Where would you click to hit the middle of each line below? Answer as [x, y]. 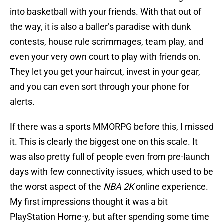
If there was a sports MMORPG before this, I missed [112, 127]
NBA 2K [120, 187]
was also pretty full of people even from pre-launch [110, 157]
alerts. [22, 102]
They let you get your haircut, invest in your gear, [105, 72]
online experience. [172, 187]
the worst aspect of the [57, 187]
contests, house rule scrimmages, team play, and [107, 42]
